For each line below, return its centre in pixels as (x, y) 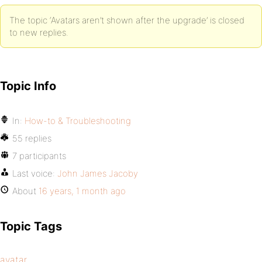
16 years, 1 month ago (82, 191)
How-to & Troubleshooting (78, 121)
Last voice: (35, 173)
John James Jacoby (98, 173)
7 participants (39, 156)
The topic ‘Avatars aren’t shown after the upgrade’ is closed (127, 20)
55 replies (32, 138)
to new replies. (39, 32)
